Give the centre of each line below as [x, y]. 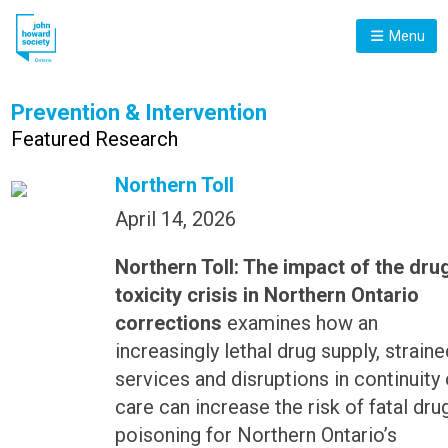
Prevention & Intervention [139, 112]
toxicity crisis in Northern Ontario [266, 295]
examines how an [302, 323]
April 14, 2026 [175, 219]
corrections [170, 323]
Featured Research [95, 139]
